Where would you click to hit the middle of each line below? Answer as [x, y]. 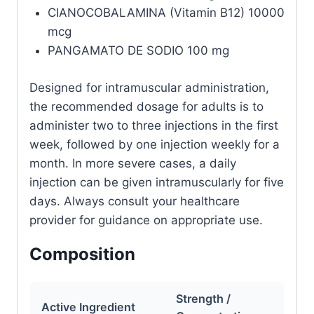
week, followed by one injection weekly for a [155, 144]
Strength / [203, 298]
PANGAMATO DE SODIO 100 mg [138, 50]
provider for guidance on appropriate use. [146, 220]
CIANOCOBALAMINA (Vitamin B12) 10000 [166, 13]
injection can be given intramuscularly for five [157, 182]
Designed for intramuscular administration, [149, 87]
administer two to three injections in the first [154, 125]
